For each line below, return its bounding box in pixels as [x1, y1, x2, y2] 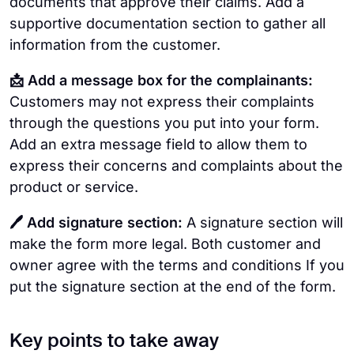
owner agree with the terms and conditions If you [9, 257, 345, 274]
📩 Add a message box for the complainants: [9, 72, 313, 89]
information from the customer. [9, 36, 220, 54]
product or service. [9, 179, 138, 196]
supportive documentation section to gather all [9, 15, 326, 32]
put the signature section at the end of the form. [9, 278, 336, 296]
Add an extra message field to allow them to [9, 136, 307, 153]
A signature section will [186, 214, 343, 232]
